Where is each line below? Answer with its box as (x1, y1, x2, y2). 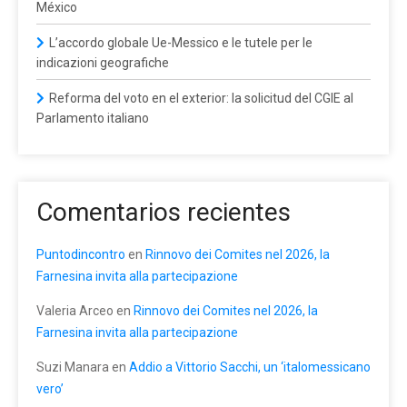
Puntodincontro (36, 246, 125, 262)
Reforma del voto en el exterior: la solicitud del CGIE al (49, 90, 353, 105)
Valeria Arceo (36, 303, 114, 318)
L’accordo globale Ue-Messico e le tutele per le (49, 35, 313, 50)
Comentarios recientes (36, 196, 291, 227)
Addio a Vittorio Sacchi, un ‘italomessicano (129, 359, 371, 374)
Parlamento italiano (36, 110, 149, 125)
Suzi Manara (36, 359, 109, 374)
